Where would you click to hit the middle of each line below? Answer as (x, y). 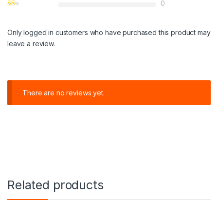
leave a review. (31, 43)
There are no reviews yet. (64, 92)
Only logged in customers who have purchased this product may (109, 32)
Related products (55, 185)
